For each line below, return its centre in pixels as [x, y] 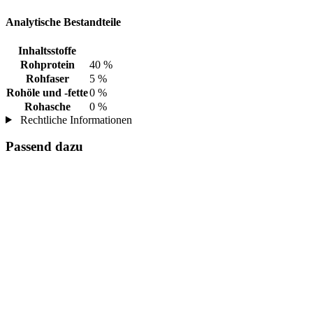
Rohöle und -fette [47, 92]
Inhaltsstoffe [47, 50]
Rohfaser [47, 78]
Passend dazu [44, 147]
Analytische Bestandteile [63, 22]
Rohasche [47, 106]
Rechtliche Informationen [74, 119]
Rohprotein [47, 64]
